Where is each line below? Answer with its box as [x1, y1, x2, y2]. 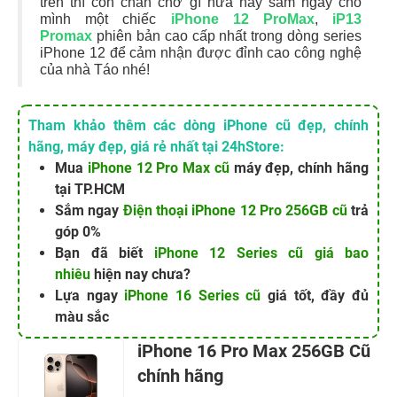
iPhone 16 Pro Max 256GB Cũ [137, 340, 370, 362]
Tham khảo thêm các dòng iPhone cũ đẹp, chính [28, 117, 369, 135]
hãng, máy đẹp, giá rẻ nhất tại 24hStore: [28, 138, 288, 156]
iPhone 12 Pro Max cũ [87, 160, 230, 177]
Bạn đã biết [55, 245, 154, 262]
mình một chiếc [40, 12, 171, 27]
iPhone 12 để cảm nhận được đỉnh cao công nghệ [40, 45, 362, 61]
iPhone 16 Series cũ [124, 287, 261, 305]
